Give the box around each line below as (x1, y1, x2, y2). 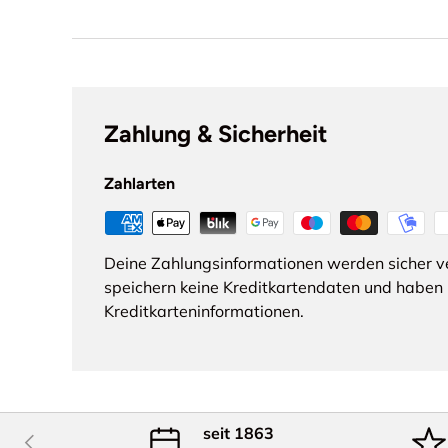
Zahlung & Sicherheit (104, 120, 327, 148)
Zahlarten (104, 174, 175, 193)
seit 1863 (202, 423, 274, 444)
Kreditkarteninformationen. (104, 301, 304, 321)
